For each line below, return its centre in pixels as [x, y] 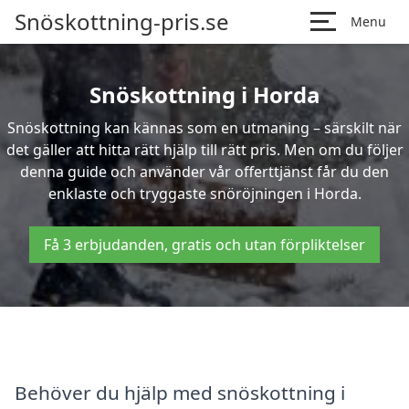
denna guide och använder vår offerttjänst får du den [204, 172]
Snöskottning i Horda [204, 94]
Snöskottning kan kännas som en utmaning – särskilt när [204, 128]
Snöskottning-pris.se [122, 21]
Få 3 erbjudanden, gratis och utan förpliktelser [204, 245]
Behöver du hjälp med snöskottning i [180, 392]
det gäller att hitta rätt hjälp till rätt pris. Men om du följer [204, 150]
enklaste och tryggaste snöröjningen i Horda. [204, 194]
